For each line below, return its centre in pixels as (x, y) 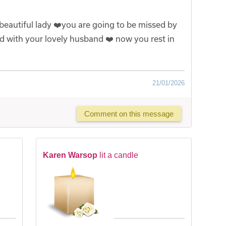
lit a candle (119, 155)
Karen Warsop (70, 155)
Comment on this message (129, 114)
